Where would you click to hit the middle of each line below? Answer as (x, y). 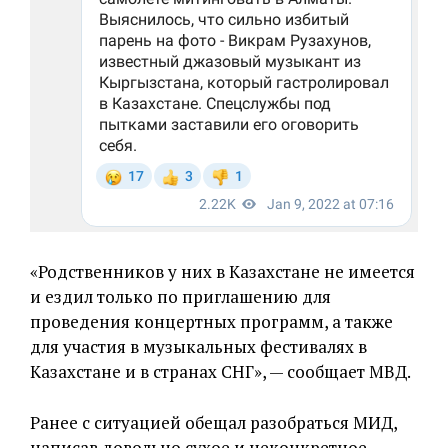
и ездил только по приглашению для (180, 296)
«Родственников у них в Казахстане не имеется (222, 271)
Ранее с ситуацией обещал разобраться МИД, (213, 422)
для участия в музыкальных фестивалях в (198, 346)
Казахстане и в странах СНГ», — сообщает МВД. (220, 371)
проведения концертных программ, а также (211, 321)
